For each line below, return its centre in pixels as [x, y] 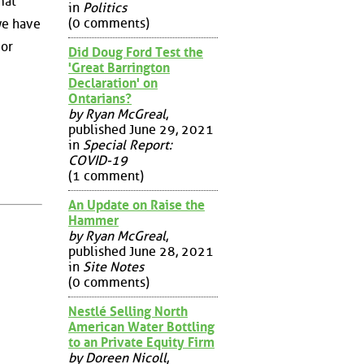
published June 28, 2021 [141, 251]
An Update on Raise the [136, 205]
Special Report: [128, 145]
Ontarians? [100, 98]
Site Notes [113, 266]
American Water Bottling [141, 327]
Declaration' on [113, 83]
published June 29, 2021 [141, 129]
